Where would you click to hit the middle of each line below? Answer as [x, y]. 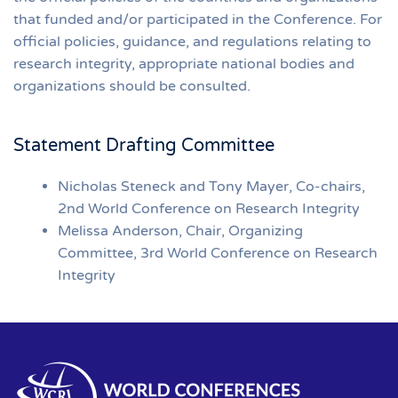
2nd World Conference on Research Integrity [209, 208]
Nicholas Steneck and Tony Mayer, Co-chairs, [211, 186]
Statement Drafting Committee [144, 145]
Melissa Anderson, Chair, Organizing [180, 231]
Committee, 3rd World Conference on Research [218, 253]
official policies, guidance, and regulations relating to [192, 41]
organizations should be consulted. [132, 86]
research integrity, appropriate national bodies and [184, 64]
